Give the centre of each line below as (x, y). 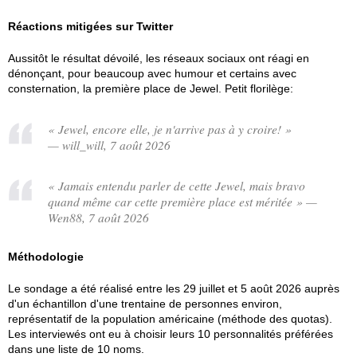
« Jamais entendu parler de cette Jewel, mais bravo (177, 185)
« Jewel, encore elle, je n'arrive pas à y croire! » (170, 129)
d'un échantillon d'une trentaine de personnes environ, (145, 304)
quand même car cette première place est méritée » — (182, 201)
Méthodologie (46, 257)
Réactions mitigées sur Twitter (90, 26)
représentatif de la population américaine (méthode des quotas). (170, 319)
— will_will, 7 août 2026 (109, 145)
